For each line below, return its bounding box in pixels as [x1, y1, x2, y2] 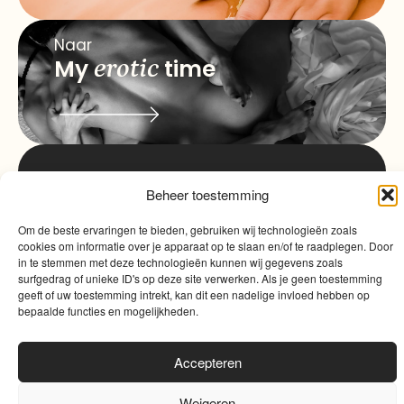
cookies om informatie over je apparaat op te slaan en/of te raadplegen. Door [18, 238, 393, 253]
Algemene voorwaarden [41, 362, 193, 381]
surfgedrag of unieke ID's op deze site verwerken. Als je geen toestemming [18, 271, 382, 286]
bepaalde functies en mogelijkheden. [18, 303, 198, 318]
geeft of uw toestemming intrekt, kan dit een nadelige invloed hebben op [18, 287, 370, 302]
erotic [94, 52, 159, 84]
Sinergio [173, 380, 231, 399]
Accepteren [173, 352, 242, 372]
